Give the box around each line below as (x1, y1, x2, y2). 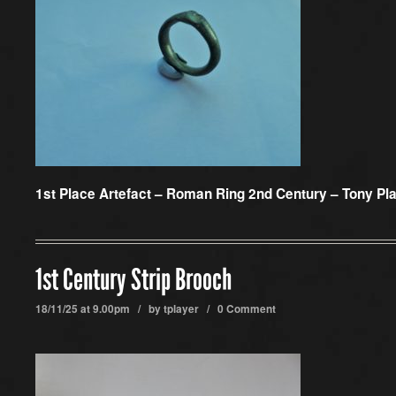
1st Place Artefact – (35, 184, 166, 203)
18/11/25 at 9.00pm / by (35, 301, 164, 316)
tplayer (164, 301, 199, 316)
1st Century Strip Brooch (35, 263, 232, 298)
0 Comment (217, 301, 276, 316)
